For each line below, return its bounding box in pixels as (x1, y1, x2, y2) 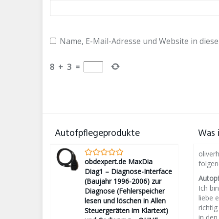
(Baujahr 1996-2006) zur (85, 176, 161, 186)
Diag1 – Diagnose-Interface (85, 167, 172, 176)
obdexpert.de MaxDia (85, 157, 153, 166)
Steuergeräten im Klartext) (85, 206, 168, 215)
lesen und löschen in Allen (85, 196, 166, 205)
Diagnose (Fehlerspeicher (85, 186, 165, 196)
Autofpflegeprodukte (55, 126, 140, 141)
